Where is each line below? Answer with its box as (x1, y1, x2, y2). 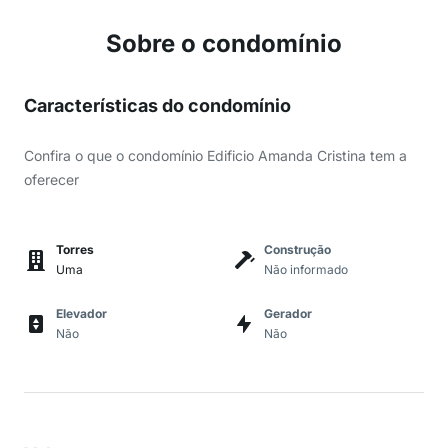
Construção (264, 242, 331, 257)
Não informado (264, 262, 348, 277)
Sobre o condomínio (106, 29, 342, 58)
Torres (56, 242, 94, 257)
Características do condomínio (24, 95, 291, 116)
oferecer (24, 171, 79, 188)
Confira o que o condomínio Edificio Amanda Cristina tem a (24, 147, 407, 164)
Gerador (264, 306, 312, 321)
